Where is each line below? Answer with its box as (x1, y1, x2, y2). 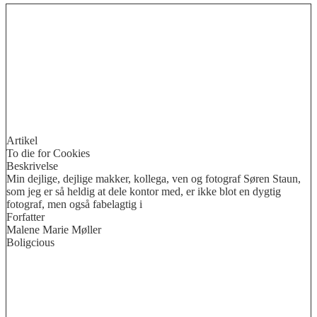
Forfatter (6, 210, 45, 223)
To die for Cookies (6, 146, 90, 159)
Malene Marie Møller (6, 223, 101, 236)
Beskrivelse (6, 159, 58, 172)
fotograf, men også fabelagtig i (6, 197, 142, 210)
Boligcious (6, 236, 54, 248)
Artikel (6, 134, 38, 146)
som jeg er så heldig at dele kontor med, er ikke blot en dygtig (6, 185, 281, 197)
